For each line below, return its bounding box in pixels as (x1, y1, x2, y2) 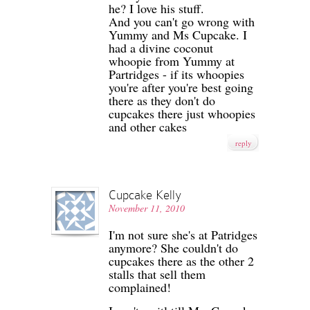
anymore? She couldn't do (109, 239, 238, 257)
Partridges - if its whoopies (109, 66, 244, 83)
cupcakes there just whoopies (109, 105, 255, 122)
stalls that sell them (109, 266, 206, 283)
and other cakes (109, 118, 187, 136)
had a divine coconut (109, 39, 213, 57)
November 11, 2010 (109, 201, 185, 215)
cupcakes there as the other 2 (109, 253, 254, 270)
